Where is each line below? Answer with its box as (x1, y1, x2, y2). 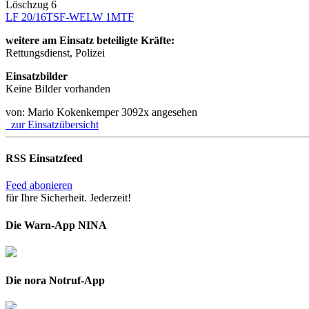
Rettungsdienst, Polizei (6, 46, 105, 59)
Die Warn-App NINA (6, 219, 107, 231)
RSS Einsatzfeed (6, 152, 83, 164)
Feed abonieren (6, 179, 72, 192)
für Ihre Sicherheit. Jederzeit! (6, 192, 131, 204)
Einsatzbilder (6, 70, 68, 82)
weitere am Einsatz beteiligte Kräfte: (6, 34, 175, 46)
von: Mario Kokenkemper (6, 106, 121, 118)
